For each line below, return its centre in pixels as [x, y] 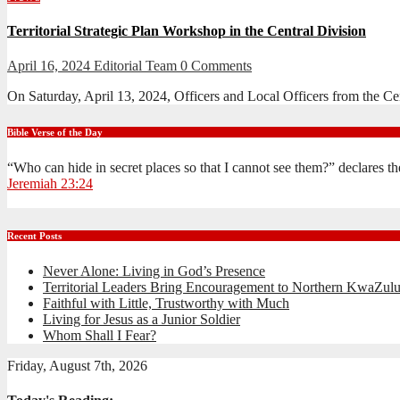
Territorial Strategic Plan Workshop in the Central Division [187, 31]
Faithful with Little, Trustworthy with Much [166, 304]
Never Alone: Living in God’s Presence [154, 271]
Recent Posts [34, 236]
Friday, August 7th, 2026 [77, 366]
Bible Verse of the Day [55, 133]
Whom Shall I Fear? [100, 336]
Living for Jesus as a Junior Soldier [142, 320]
